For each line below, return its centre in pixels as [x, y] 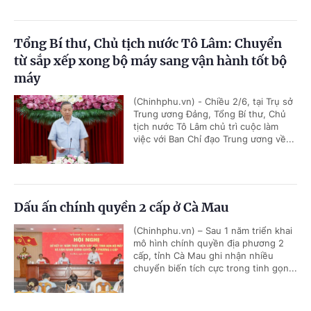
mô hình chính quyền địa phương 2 [209, 243]
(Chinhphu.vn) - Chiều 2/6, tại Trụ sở [213, 102]
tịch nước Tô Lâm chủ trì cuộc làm [206, 127]
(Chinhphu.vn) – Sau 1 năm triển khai [213, 231]
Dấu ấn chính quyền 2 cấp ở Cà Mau [121, 208]
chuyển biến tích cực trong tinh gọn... [215, 268]
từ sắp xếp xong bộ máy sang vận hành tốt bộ [150, 61]
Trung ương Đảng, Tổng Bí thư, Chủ [210, 114]
